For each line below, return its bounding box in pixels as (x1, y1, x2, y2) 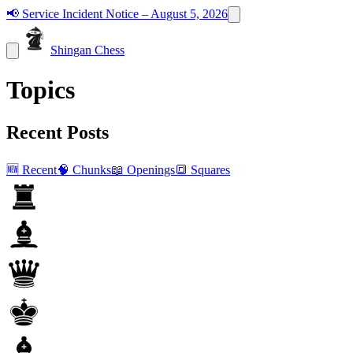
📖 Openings (111, 162, 175, 176)
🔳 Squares (175, 162, 230, 176)
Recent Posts (6, 121, 109, 143)
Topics (6, 76, 75, 105)
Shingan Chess (50, 43, 124, 57)
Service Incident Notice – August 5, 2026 (22, 7, 228, 20)
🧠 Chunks (57, 162, 111, 176)
